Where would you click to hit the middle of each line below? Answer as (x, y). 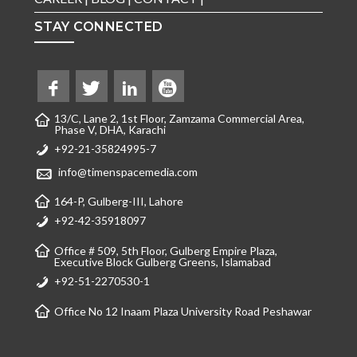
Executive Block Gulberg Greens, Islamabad (162, 262)
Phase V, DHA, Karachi (110, 130)
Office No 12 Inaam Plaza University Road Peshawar (182, 312)
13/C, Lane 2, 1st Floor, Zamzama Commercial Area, (179, 119)
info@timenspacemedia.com (127, 172)
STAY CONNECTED (98, 27)
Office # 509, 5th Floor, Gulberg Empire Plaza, (165, 251)
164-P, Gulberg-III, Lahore (118, 202)
